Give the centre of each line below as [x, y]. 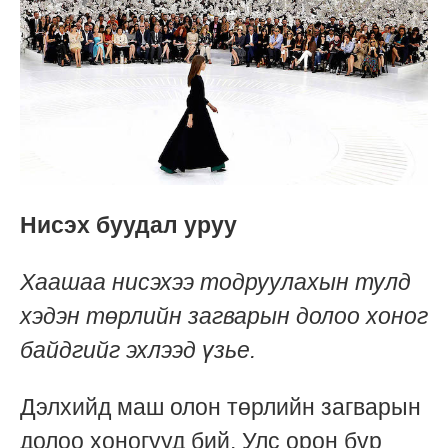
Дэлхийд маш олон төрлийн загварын [220, 407]
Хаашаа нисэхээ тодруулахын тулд [215, 282]
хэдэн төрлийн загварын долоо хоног [224, 316]
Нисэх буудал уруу [131, 225]
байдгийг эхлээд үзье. [138, 350]
